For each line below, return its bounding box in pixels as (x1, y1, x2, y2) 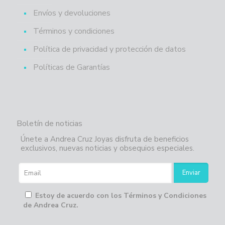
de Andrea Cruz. (23, 200, 78, 210)
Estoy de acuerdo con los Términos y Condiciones (35, 191, 206, 201)
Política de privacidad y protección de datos (33, 44, 186, 55)
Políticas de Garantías (33, 62, 110, 73)
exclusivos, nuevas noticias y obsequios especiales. (21, 143, 194, 154)
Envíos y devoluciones (33, 8, 110, 19)
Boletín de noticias (17, 118, 82, 130)
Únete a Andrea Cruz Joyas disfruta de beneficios (21, 134, 189, 145)
